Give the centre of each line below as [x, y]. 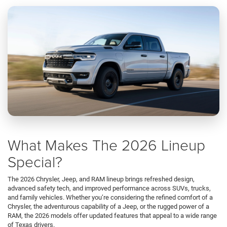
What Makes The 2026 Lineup [106, 144]
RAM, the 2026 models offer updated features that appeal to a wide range [112, 215]
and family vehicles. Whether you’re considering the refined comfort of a [110, 197]
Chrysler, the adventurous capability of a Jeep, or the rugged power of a [108, 206]
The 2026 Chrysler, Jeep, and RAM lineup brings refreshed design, [101, 179]
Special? [35, 161]
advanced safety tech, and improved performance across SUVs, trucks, [109, 188]
